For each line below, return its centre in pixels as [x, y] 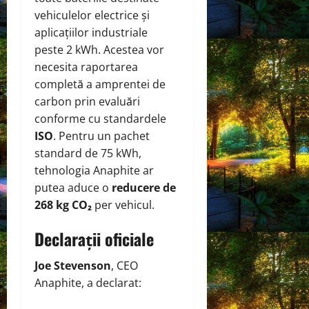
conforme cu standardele [100, 118]
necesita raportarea [86, 67]
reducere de [144, 187]
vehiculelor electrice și [92, 15]
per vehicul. [123, 205]
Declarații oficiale [94, 238]
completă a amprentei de [100, 84]
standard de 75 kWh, [88, 153]
